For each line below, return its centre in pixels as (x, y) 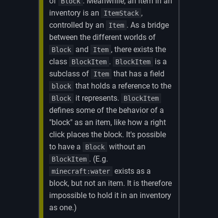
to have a (66, 146)
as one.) (63, 207)
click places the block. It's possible (108, 134)
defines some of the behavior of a (107, 110)
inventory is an (75, 13)
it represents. (98, 98)
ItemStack (121, 13)
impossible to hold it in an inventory (110, 195)
